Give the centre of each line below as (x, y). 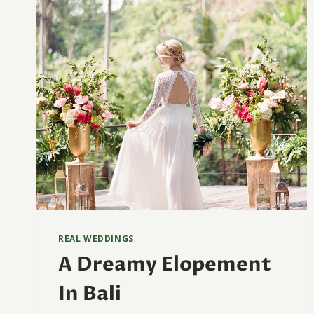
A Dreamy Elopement (165, 265)
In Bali (90, 294)
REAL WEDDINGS (96, 239)
